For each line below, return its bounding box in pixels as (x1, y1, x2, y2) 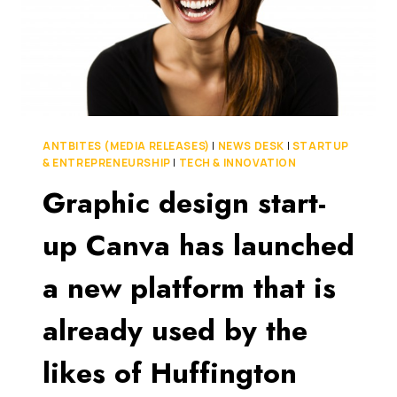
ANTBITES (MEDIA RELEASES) (43, 137, 210, 153)
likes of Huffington (43, 352, 297, 393)
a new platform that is (43, 267, 336, 308)
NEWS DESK (217, 137, 285, 153)
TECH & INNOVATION (178, 154, 297, 170)
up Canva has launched (43, 224, 354, 266)
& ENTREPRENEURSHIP (43, 154, 171, 170)
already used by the (43, 309, 307, 351)
